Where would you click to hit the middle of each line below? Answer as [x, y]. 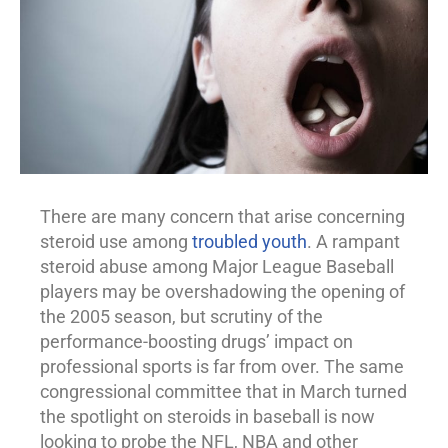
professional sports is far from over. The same [222, 367]
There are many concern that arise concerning [222, 217]
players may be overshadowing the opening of [222, 292]
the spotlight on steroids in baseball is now [207, 417]
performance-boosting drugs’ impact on [196, 342]
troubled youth [249, 242]
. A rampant [353, 242]
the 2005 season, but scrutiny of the [181, 317]
